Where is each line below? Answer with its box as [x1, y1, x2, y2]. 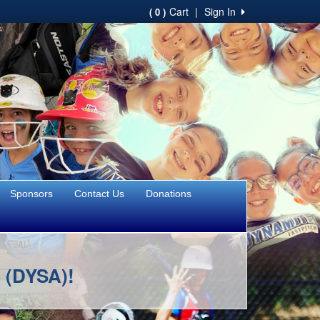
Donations [145, 188, 191, 199]
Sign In [204, 4, 241, 19]
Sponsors [9, 188, 53, 199]
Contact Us [74, 188, 124, 199]
